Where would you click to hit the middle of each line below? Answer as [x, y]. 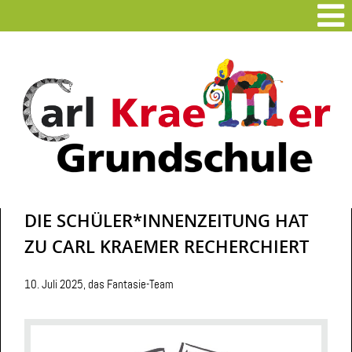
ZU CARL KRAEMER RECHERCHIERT [167, 246]
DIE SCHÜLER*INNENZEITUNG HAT [166, 220]
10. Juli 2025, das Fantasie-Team [99, 284]
